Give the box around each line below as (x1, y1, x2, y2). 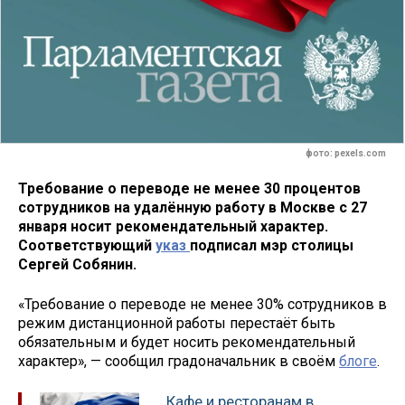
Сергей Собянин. (18, 255, 137, 273)
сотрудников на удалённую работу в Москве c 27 (18, 198, 367, 216)
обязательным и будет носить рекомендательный (18, 334, 355, 352)
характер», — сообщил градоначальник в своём (18, 353, 339, 371)
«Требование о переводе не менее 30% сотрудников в (18, 296, 387, 314)
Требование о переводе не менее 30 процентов (18, 179, 361, 197)
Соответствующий (18, 236, 155, 254)
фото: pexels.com (306, 148, 386, 159)
